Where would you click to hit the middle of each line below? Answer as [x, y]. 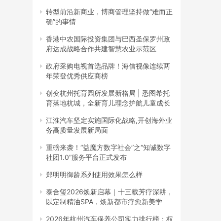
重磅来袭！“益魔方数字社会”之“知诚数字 [108, 147]
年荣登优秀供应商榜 [77, 75]
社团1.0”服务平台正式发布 [86, 157]
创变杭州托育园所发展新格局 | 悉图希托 [108, 93]
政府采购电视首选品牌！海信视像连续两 [108, 66]
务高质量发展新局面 [77, 130]
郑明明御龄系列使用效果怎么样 [94, 174]
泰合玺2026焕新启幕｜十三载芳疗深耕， [110, 191]
